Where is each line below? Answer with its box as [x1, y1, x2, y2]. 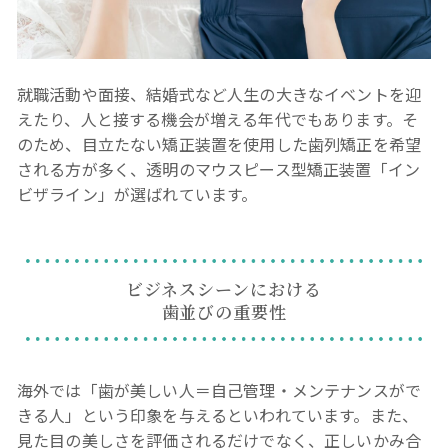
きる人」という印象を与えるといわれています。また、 [17, 403, 418, 428]
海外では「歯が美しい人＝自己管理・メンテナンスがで [17, 378, 422, 403]
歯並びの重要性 [161, 299, 287, 325]
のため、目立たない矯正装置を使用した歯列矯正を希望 [17, 132, 422, 157]
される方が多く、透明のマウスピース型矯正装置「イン [17, 157, 421, 182]
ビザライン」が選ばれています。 [17, 182, 258, 207]
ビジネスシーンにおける [126, 276, 322, 302]
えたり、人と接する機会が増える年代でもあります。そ [17, 107, 419, 132]
